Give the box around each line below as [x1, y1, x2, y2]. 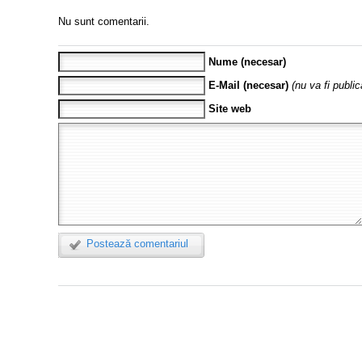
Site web [208, 103, 252, 116]
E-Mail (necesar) [208, 79, 289, 92]
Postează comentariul [86, 238, 188, 250]
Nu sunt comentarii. [58, 15, 149, 27]
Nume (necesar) [208, 55, 287, 68]
